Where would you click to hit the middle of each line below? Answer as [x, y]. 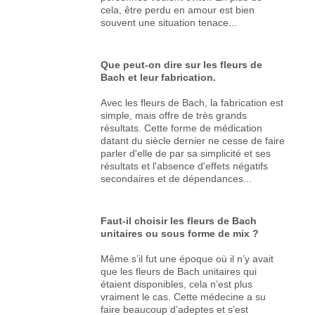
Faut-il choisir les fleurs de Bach [179, 220]
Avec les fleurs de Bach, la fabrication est [192, 102]
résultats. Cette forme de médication [182, 128]
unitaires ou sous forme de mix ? [180, 233]
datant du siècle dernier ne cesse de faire [193, 140]
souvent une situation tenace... [169, 22]
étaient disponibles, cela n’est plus [177, 284]
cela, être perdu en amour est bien [178, 9]
